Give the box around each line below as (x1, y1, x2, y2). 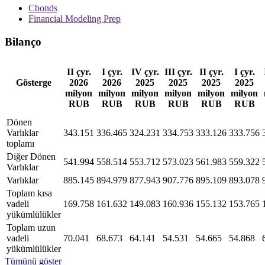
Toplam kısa (7, 188, 52, 198)
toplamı (7, 138, 34, 148)
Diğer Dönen (7, 151, 56, 161)
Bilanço (5, 35, 41, 48)
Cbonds (28, 3, 57, 14)
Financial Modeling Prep (28, 14, 121, 24)
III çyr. (164, 66, 192, 77)
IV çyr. (131, 66, 159, 77)
